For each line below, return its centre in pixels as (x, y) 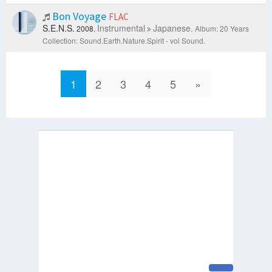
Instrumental (121, 28)
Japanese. (173, 28)
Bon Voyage (79, 16)
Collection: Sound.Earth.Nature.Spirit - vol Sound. (124, 41)
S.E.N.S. (59, 28)
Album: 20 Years (222, 29)
